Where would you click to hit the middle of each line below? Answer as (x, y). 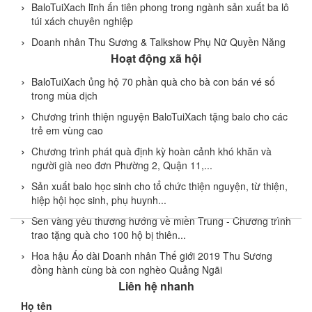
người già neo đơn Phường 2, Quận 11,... (122, 165)
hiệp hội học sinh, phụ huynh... (99, 200)
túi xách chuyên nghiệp (82, 21)
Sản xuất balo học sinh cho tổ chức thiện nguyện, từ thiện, (159, 186)
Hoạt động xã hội (156, 58)
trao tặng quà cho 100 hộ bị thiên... (109, 234)
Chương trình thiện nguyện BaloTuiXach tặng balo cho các (159, 116)
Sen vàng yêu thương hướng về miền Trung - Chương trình (161, 220)
